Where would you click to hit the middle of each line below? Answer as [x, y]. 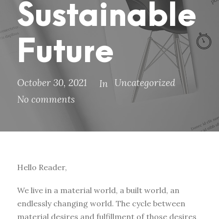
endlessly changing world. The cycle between [101, 204]
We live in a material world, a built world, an [98, 190]
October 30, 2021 [52, 83]
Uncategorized [145, 83]
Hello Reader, [42, 167]
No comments [46, 99]
